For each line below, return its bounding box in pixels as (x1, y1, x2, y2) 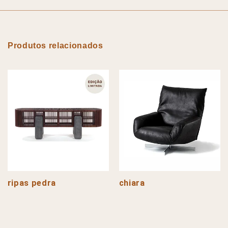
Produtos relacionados (8, 41, 103, 50)
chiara (119, 178, 145, 188)
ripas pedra (7, 178, 56, 188)
